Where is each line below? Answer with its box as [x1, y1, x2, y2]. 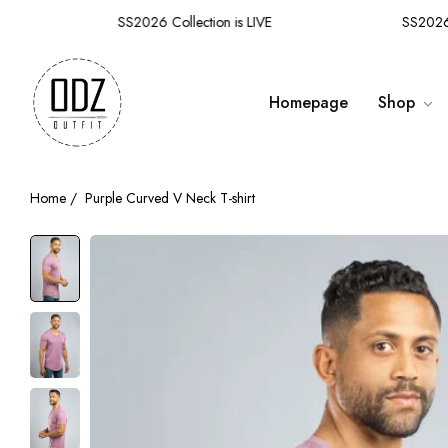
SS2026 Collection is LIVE [103, 12, 258, 32]
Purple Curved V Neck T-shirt [85, 188, 255, 208]
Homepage [269, 90, 348, 114]
